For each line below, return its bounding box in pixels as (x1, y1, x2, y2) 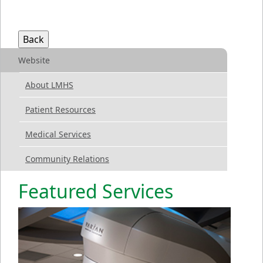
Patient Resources (25, 104, 96, 116)
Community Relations (25, 153, 109, 165)
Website (18, 55, 50, 66)
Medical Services (25, 129, 91, 140)
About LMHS (25, 79, 73, 91)
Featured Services (18, 178, 173, 204)
